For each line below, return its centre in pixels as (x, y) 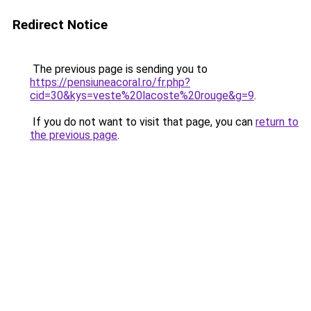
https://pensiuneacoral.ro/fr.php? (110, 82)
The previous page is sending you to (119, 69)
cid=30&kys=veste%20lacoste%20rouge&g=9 (142, 95)
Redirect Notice (60, 25)
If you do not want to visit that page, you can (143, 122)
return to (277, 122)
